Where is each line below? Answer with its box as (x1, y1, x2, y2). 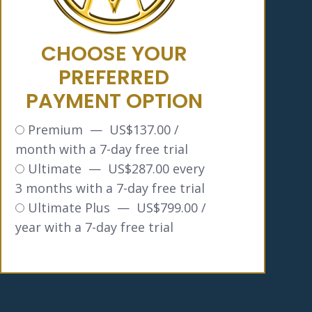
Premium (28, 121, 83, 138)
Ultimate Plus (28, 199, 110, 216)
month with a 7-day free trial (15, 141, 188, 157)
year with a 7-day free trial (15, 219, 173, 235)
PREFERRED (58, 63, 170, 91)
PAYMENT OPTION (25, 87, 203, 115)
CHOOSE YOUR (40, 40, 187, 68)
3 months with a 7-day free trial (15, 180, 205, 196)
